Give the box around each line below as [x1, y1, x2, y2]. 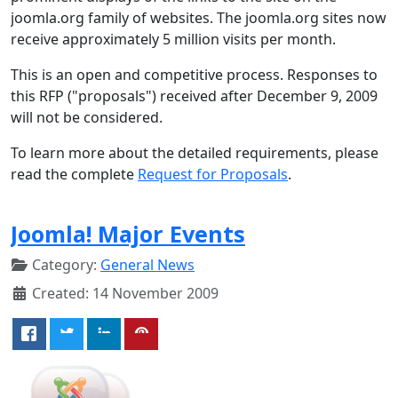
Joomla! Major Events [11, 218, 245, 249]
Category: [28, 254, 100, 275]
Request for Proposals [138, 163, 288, 184]
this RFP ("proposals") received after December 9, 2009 [11, 85, 378, 106]
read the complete [11, 163, 138, 184]
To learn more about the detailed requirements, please [11, 142, 378, 163]
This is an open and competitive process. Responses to [11, 64, 378, 84]
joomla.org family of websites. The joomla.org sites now [11, 7, 386, 28]
